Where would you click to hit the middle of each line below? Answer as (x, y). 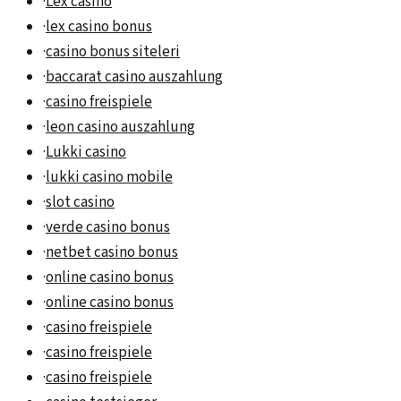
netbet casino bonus (112, 253)
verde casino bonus (108, 228)
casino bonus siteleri (113, 52)
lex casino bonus (99, 27)
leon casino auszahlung (120, 128)
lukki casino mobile (109, 178)
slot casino (80, 203)
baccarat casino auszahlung (134, 77)
